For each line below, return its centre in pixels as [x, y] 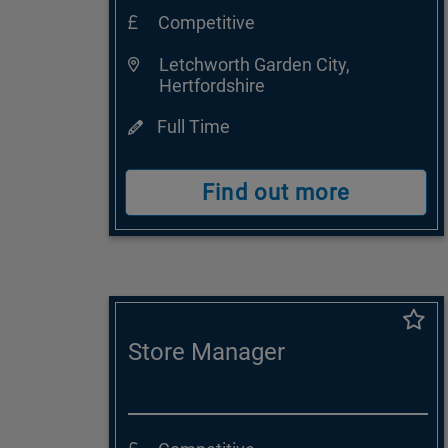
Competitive [206, 23]
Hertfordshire [211, 86]
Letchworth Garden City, [254, 65]
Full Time [191, 127]
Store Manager [206, 352]
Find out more [276, 193]
